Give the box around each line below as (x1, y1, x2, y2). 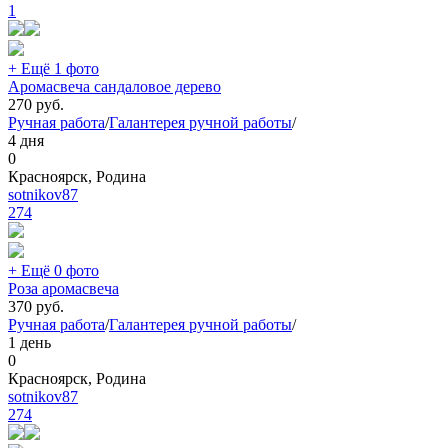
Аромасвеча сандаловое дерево (8, 78, 221, 96)
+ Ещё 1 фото (8, 60, 99, 78)
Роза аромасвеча (8, 280, 119, 298)
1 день (8, 334, 51, 352)
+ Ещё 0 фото (8, 262, 99, 280)
